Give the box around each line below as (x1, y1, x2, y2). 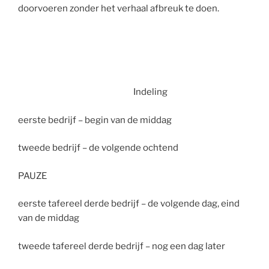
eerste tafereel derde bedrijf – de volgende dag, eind (18, 198, 240, 209)
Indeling (133, 86, 168, 97)
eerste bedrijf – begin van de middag (18, 114, 172, 125)
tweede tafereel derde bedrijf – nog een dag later (18, 240, 225, 252)
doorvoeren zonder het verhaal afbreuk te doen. (18, 2, 219, 14)
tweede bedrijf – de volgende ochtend (18, 142, 178, 153)
